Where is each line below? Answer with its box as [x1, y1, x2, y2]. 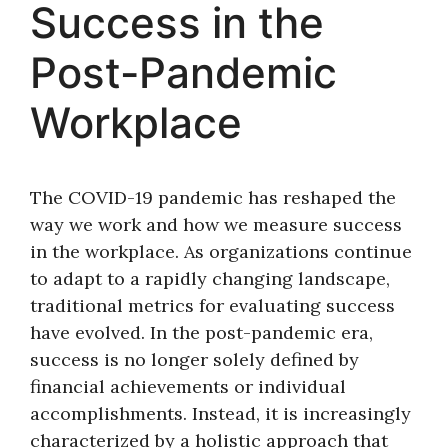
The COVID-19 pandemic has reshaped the [30, 186, 396, 210]
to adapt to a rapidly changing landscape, [30, 267, 390, 291]
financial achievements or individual [30, 375, 346, 399]
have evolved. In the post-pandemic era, [30, 321, 373, 345]
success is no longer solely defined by [30, 348, 359, 372]
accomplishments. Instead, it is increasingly [30, 402, 411, 426]
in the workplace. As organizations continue [30, 240, 412, 264]
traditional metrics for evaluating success [30, 294, 395, 318]
